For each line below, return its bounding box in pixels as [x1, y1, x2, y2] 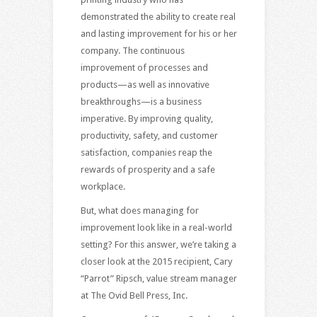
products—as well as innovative [80, 79, 209, 90]
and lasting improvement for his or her [80, 28, 237, 39]
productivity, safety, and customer [80, 129, 218, 141]
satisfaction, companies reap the [80, 146, 212, 158]
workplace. [80, 180, 125, 192]
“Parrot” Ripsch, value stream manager [80, 272, 237, 284]
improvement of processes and [80, 62, 208, 73]
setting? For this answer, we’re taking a [80, 238, 236, 250]
